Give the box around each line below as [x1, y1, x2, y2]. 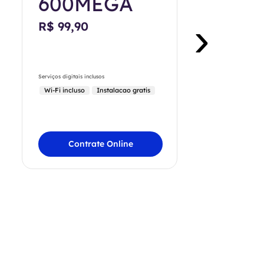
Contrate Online [68, 138, 133, 149]
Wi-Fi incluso [44, 85, 85, 94]
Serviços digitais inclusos [38, 72, 105, 80]
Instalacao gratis [97, 85, 151, 94]
